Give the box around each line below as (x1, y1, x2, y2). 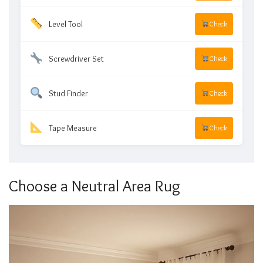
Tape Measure (48, 122, 97, 133)
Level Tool (48, 18, 83, 29)
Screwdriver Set (48, 53, 104, 64)
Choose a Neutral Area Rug (9, 176, 180, 196)
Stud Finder (48, 87, 88, 99)
